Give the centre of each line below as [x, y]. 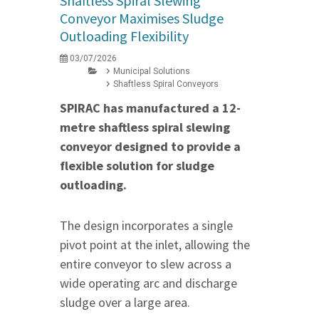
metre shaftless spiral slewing [145, 127]
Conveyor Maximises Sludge [142, 19]
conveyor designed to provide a [150, 147]
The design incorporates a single [146, 226]
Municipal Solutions [152, 72]
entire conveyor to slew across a [146, 264]
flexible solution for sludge [137, 166]
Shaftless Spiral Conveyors [166, 84]
